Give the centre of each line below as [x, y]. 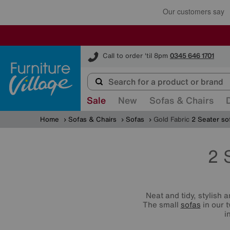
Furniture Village [107, 50]
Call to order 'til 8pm [135, 56]
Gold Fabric [171, 119]
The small [161, 204]
